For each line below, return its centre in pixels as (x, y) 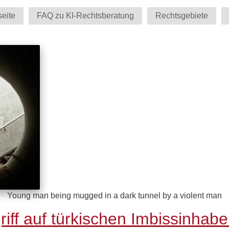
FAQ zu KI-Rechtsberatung (85, 15)
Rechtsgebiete (181, 15)
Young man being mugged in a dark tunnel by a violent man (114, 196)
